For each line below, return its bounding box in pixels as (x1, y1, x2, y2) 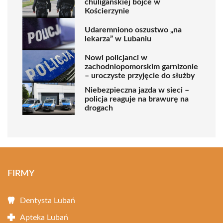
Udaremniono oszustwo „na (85, 25, 182, 34)
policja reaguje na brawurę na (85, 95, 189, 103)
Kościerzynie (85, 6, 129, 15)
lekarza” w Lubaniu (85, 34, 151, 43)
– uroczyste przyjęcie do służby (85, 71, 195, 80)
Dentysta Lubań (20, 197, 75, 205)
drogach (85, 104, 113, 112)
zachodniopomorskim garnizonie (85, 62, 198, 71)
